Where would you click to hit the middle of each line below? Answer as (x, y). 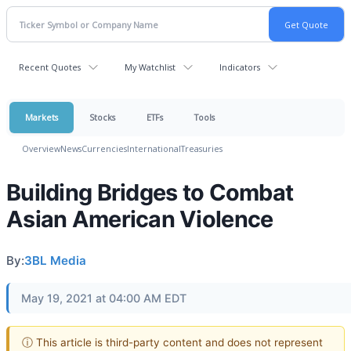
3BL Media (55, 261)
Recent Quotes (50, 67)
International (154, 148)
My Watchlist (150, 67)
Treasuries (202, 148)
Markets (42, 117)
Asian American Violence (140, 219)
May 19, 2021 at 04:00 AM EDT (104, 298)
